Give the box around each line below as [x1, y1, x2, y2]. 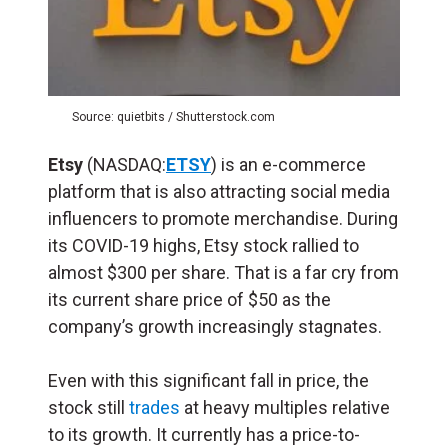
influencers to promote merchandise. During [48, 208, 398, 230]
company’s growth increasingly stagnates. [48, 316, 382, 338]
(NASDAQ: [87, 154, 166, 176]
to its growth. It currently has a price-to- [48, 424, 360, 446]
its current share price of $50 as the [48, 289, 331, 311]
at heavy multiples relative [180, 397, 390, 419]
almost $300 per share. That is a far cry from [48, 262, 399, 284]
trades [129, 397, 180, 419]
